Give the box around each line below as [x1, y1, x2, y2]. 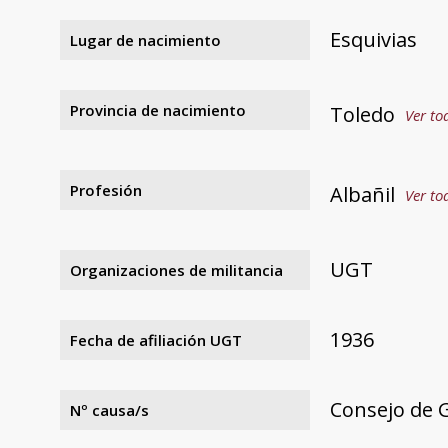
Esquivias [330, 25, 417, 53]
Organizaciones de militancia [70, 259, 283, 280]
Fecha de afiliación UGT [70, 329, 242, 350]
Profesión [70, 179, 142, 200]
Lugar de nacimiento [70, 29, 221, 50]
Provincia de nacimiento [70, 99, 246, 120]
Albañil [330, 180, 395, 208]
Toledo [330, 100, 395, 128]
